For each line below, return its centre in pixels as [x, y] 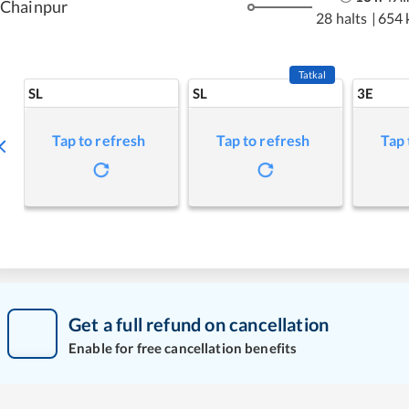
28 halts [342, 17]
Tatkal [312, 74]
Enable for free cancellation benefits [183, 347]
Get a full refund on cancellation [199, 324]
